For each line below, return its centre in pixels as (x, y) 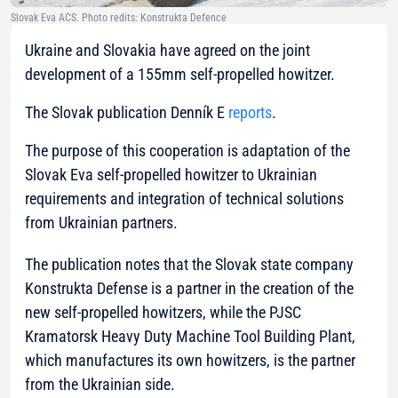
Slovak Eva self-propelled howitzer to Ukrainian (171, 175)
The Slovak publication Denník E (127, 113)
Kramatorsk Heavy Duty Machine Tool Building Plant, (190, 337)
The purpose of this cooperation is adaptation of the (187, 151)
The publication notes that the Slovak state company (189, 265)
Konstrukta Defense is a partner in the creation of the (189, 289)
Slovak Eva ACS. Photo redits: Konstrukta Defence (119, 18)
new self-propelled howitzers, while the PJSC (163, 313)
